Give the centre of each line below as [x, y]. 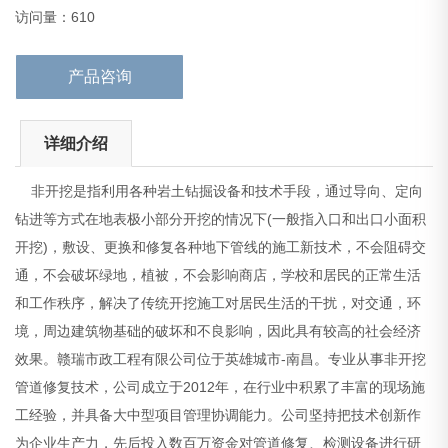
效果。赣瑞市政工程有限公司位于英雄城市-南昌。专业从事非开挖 [221, 359]
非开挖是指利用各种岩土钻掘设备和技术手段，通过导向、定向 [219, 191]
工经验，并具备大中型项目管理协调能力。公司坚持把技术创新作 [218, 415]
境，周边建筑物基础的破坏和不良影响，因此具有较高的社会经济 [218, 331]
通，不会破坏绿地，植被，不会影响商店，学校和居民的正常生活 [218, 275]
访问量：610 [55, 17]
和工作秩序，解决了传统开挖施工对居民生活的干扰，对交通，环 [218, 303]
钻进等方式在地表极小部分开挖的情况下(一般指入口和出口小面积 [221, 219]
